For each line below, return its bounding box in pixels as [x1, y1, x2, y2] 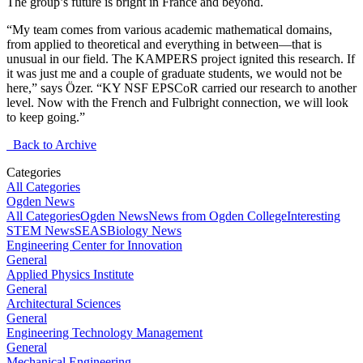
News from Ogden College [148, 208, 287, 223]
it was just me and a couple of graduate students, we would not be [6, 66, 342, 80]
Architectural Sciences [6, 296, 121, 310]
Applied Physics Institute [6, 267, 134, 281]
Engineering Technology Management [6, 325, 203, 340]
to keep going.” [6, 109, 85, 124]
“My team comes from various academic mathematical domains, [6, 22, 332, 36]
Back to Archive [6, 137, 96, 152]
